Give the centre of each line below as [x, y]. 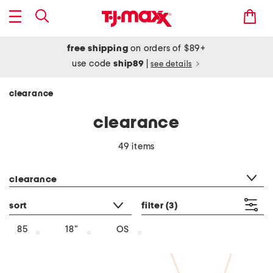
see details [172, 64]
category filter [37, 164]
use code [93, 64]
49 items [136, 147]
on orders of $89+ [167, 48]
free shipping [98, 48]
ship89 [130, 64]
